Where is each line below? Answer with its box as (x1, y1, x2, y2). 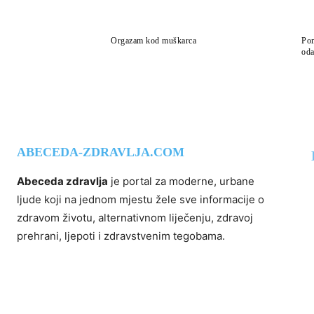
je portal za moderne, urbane (108, 174, 254, 188)
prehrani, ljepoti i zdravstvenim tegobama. (17, 228, 225, 243)
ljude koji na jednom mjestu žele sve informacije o (17, 192, 264, 206)
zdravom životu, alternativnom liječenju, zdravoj (17, 210, 253, 224)
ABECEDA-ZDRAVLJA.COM (17, 144, 184, 159)
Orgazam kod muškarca (111, 35, 196, 46)
